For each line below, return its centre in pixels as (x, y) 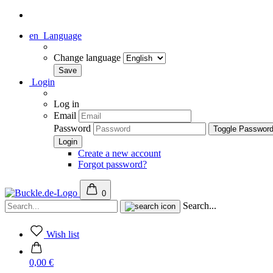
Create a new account (119, 153)
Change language (88, 58)
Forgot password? (112, 164)
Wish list (63, 234)
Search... (200, 206)
